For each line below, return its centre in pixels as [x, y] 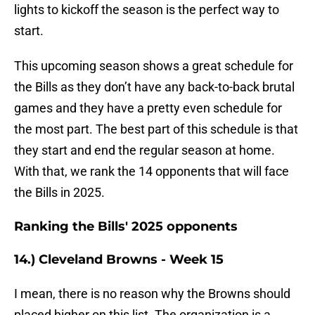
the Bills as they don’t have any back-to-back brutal [154, 87]
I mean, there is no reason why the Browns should [152, 294]
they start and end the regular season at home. [144, 150]
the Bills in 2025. [59, 193]
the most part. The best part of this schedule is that [156, 129]
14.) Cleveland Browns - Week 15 [119, 260]
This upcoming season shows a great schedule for [154, 66]
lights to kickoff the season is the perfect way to [147, 10]
